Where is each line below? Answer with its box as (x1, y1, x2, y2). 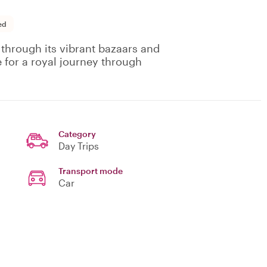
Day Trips (58, 140, 99, 152)
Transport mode (58, 166, 123, 176)
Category (58, 129, 96, 139)
